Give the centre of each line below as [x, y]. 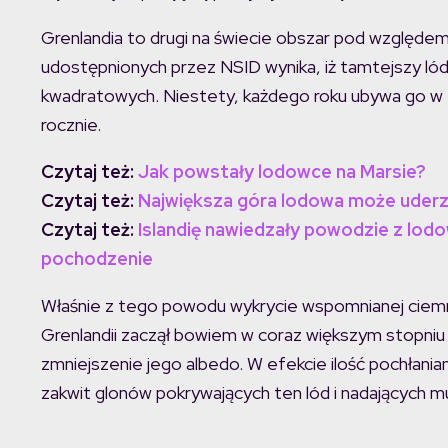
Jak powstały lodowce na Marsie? [282, 171]
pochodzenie [97, 258]
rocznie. [71, 124]
